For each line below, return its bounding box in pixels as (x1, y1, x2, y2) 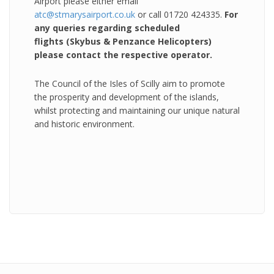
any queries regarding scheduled (34, 22, 180, 34)
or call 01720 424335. (135, 9, 224, 20)
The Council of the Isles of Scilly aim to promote (34, 78, 225, 89)
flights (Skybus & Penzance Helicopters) (34, 35, 212, 47)
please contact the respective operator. (34, 49, 212, 61)
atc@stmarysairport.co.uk (34, 9, 135, 20)
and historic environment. (34, 118, 135, 130)
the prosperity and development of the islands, (34, 91, 219, 103)
